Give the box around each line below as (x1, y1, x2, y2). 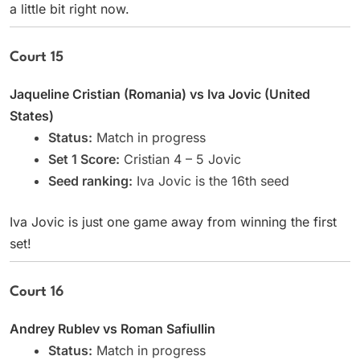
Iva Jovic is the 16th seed (133, 172, 289, 189)
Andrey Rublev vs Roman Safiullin (10, 320, 215, 337)
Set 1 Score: (48, 150, 120, 167)
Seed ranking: (48, 172, 133, 189)
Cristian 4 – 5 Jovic (120, 150, 241, 167)
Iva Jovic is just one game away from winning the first (10, 213, 337, 230)
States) (10, 107, 54, 124)
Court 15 (10, 50, 63, 64)
